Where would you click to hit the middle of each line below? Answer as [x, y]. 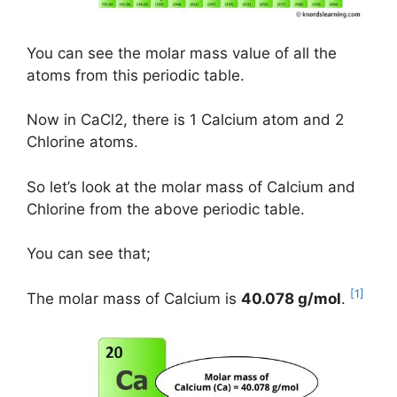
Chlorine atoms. [82, 142]
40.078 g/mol [291, 298]
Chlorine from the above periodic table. [166, 209]
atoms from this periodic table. [136, 75]
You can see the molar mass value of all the [182, 53]
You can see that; [89, 254]
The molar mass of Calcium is [134, 298]
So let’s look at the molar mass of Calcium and [191, 187]
